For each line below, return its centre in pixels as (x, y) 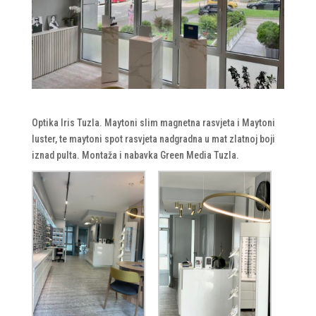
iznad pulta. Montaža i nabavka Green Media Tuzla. (135, 156)
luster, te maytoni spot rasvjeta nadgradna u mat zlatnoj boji (153, 139)
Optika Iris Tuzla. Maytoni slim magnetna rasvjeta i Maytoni (153, 123)
